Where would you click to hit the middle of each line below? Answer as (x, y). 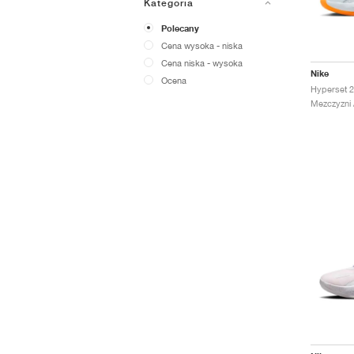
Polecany (180, 28)
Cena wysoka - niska (202, 45)
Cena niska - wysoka (202, 63)
